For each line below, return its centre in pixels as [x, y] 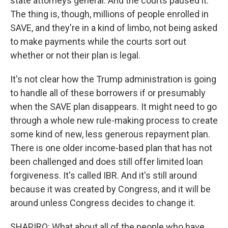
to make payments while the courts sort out [98, 41]
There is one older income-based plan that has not [111, 148]
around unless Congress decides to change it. [103, 203]
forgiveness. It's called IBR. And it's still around [104, 175]
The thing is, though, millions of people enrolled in [109, 14]
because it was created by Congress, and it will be [110, 189]
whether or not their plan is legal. [75, 55]
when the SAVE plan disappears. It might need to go [113, 107]
